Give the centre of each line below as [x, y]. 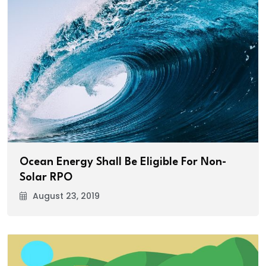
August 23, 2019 [66, 196]
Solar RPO [46, 177]
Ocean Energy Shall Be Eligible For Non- [123, 162]
